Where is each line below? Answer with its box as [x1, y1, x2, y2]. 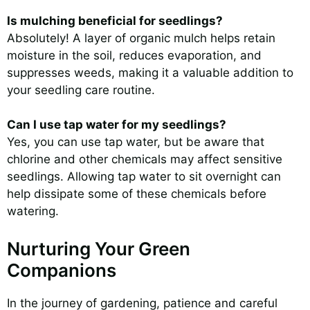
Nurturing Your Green [7, 237, 190, 259]
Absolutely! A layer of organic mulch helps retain [7, 30, 275, 45]
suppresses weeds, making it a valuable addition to [7, 65, 293, 80]
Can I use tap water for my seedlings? [7, 118, 226, 132]
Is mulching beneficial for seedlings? [7, 13, 223, 28]
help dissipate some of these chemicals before [7, 187, 266, 201]
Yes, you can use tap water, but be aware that [7, 135, 264, 149]
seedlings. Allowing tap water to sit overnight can [7, 170, 281, 184]
